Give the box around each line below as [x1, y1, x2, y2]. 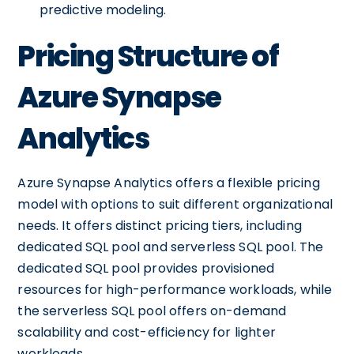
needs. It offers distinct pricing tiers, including [17, 217, 302, 235]
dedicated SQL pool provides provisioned [17, 259, 275, 277]
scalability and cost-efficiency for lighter [17, 323, 276, 341]
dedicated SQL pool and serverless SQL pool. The [17, 238, 324, 256]
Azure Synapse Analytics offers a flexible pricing [17, 174, 320, 192]
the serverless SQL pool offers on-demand [17, 302, 287, 320]
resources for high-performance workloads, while [17, 281, 333, 299]
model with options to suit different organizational [17, 195, 333, 213]
